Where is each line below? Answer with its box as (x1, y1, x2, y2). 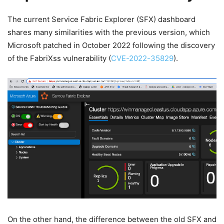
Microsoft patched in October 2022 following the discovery (7, 40, 215, 50)
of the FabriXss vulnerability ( (7, 53, 111, 63)
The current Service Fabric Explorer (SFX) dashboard (7, 14, 195, 24)
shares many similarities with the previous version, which (7, 27, 210, 37)
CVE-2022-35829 (111, 53, 173, 63)
